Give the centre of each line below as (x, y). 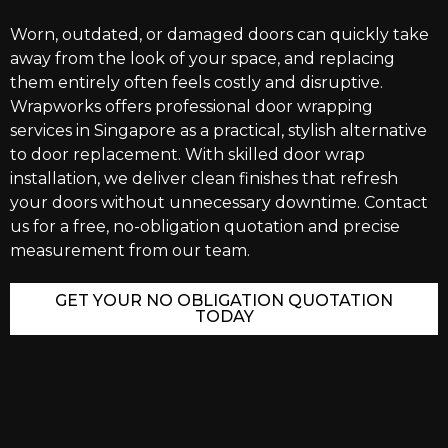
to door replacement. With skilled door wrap (187, 155)
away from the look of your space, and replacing (202, 59)
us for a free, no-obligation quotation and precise (205, 227)
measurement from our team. (130, 251)
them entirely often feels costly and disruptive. (196, 83)
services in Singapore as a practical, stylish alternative (218, 131)
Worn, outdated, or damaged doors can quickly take (219, 35)
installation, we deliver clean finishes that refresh (204, 179)
